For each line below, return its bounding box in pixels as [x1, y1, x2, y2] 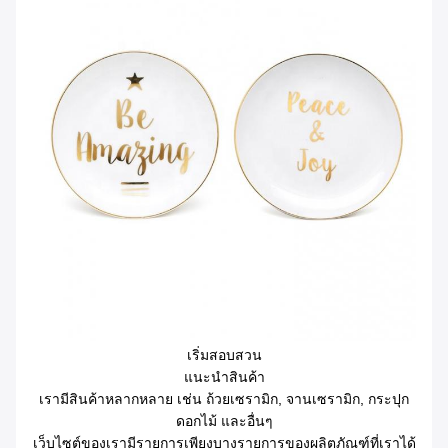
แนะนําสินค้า [183, 368, 265, 385]
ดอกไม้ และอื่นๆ [175, 412, 273, 429]
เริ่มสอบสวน [186, 346, 262, 363]
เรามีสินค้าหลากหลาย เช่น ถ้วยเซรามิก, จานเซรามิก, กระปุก [39, 390, 409, 407]
